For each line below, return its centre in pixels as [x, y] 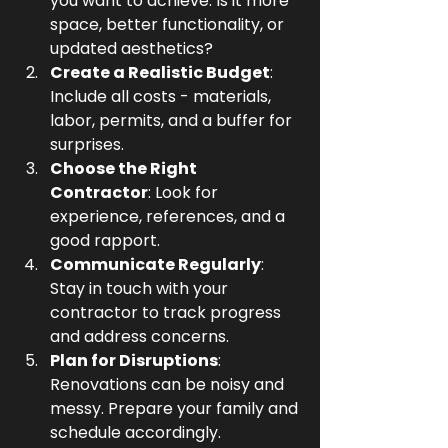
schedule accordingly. [135, 432]
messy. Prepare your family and [176, 408]
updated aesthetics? [131, 48]
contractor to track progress [167, 312]
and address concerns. [139, 336]
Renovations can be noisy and [169, 384]
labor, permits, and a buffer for [173, 120]
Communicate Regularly [155, 264]
